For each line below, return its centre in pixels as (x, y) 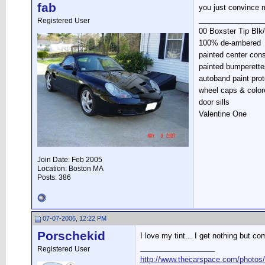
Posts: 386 (54, 177)
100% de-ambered (230, 43)
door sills (214, 102)
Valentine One (223, 114)
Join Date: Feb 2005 (70, 160)
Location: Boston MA (70, 169)
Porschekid (71, 236)
